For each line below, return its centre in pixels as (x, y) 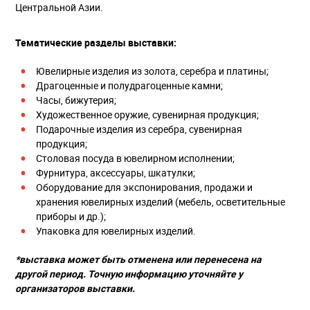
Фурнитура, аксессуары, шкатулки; (116, 173)
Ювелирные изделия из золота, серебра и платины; (152, 71)
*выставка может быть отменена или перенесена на (138, 259)
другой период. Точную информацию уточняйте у (129, 274)
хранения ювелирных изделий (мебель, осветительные (161, 202)
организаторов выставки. (75, 289)
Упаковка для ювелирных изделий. (116, 231)
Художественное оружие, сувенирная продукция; (147, 115)
